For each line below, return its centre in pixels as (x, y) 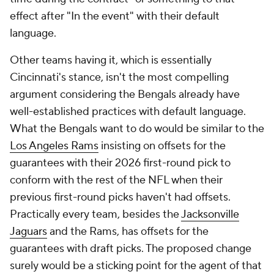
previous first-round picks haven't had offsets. (120, 197)
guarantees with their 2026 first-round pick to (120, 163)
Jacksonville (210, 214)
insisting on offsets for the (162, 146)
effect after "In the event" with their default (115, 16)
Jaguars (28, 231)
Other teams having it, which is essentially (111, 60)
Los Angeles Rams (54, 146)
